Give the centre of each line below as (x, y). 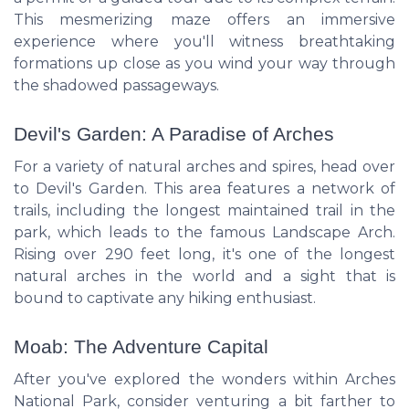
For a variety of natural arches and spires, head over (204, 166)
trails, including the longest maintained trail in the (204, 210)
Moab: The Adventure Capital (141, 346)
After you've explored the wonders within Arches (204, 379)
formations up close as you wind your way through (204, 63)
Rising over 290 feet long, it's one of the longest (204, 254)
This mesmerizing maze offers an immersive (204, 19)
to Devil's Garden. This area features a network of (204, 188)
